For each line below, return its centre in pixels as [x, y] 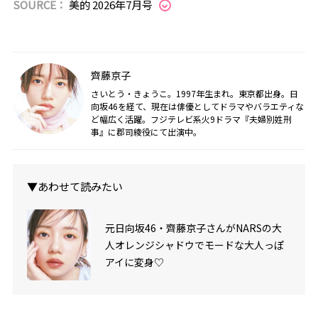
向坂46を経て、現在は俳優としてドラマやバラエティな [197, 106]
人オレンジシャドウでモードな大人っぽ [195, 245]
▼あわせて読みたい [75, 187]
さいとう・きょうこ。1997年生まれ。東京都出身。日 [194, 94]
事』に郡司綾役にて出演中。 [146, 132]
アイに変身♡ [135, 262]
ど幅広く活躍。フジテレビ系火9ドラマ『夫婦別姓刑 [191, 119]
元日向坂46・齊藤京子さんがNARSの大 [194, 228]
